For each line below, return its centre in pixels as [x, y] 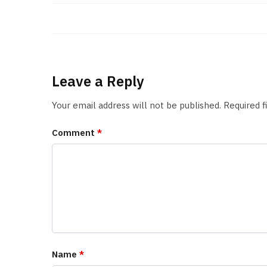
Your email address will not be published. [136, 105]
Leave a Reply [98, 81]
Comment [74, 132]
